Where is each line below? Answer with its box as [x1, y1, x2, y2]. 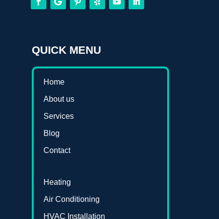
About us [43, 95, 74, 104]
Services [43, 112, 74, 121]
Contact [43, 146, 70, 155]
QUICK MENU [31, 44, 101, 57]
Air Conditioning [43, 195, 100, 204]
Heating [43, 178, 71, 187]
